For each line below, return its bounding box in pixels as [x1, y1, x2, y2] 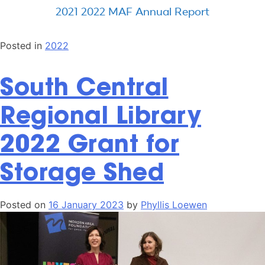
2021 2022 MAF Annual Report [56, 7, 209, 18]
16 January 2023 [49, 199, 124, 211]
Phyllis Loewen [141, 199, 207, 211]
